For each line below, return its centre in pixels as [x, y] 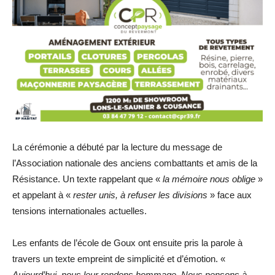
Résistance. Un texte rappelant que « [87, 179]
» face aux [230, 195]
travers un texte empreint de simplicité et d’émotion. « [119, 259]
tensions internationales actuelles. [79, 211]
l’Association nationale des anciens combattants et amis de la [135, 163]
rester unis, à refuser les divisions [140, 195]
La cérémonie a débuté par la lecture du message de [117, 147]
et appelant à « [43, 195]
